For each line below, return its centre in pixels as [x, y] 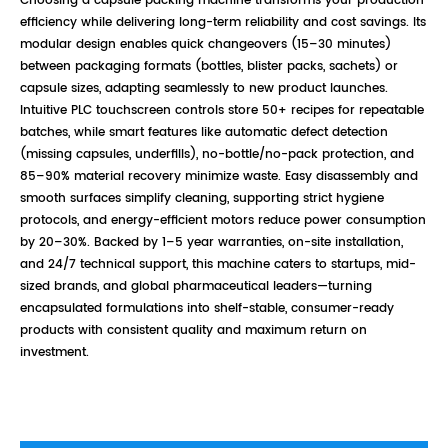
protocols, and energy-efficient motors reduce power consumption [223, 221]
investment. [54, 353]
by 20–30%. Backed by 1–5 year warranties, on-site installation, [211, 243]
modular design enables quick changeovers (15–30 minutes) [205, 45]
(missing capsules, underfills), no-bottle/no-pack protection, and [217, 155]
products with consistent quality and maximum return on [193, 331]
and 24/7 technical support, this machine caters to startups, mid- [218, 265]
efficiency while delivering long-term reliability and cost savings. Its [223, 23]
